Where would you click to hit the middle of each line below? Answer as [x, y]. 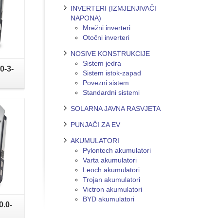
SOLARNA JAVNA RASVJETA [116, 108]
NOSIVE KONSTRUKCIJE [110, 53]
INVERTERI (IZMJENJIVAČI [113, 8]
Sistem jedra [102, 63]
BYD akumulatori [109, 199]
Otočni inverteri [106, 37]
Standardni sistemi [111, 92]
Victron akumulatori [112, 189]
